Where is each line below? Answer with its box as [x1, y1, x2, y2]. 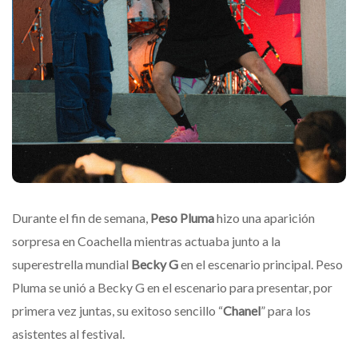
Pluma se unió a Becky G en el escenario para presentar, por [12, 279, 332, 295]
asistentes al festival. [12, 325, 125, 341]
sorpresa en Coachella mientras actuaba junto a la [12, 233, 280, 249]
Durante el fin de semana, [12, 209, 150, 225]
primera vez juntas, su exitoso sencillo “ [12, 302, 223, 318]
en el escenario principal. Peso [178, 256, 343, 272]
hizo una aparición [214, 209, 315, 225]
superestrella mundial [12, 256, 131, 272]
